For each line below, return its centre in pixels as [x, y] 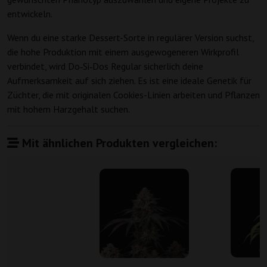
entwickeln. [30, 14]
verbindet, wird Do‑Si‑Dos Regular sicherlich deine [105, 66]
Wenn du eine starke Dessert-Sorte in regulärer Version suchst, [131, 38]
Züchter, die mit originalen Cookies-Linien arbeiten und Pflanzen [133, 95]
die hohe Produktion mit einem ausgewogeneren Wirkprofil [123, 52]
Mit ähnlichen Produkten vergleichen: [118, 143]
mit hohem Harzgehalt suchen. [69, 109]
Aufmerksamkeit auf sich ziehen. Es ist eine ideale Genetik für [129, 81]
